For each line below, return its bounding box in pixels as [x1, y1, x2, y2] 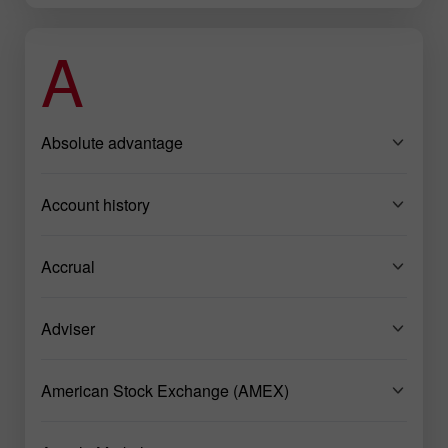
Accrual [41, 254, 95, 278]
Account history [41, 192, 150, 216]
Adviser [41, 316, 95, 340]
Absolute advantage [41, 130, 183, 154]
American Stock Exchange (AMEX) [41, 378, 289, 402]
